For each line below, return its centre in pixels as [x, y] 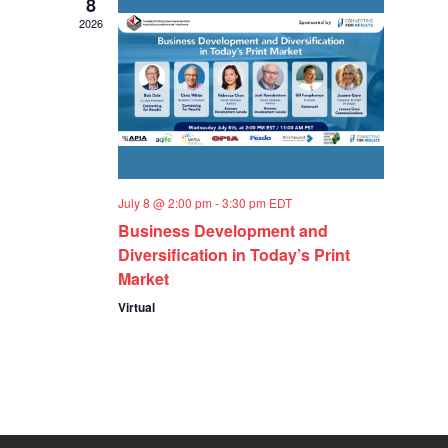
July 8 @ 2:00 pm [165, 203]
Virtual [137, 307]
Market [144, 279]
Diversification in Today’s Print [234, 255]
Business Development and [223, 231]
